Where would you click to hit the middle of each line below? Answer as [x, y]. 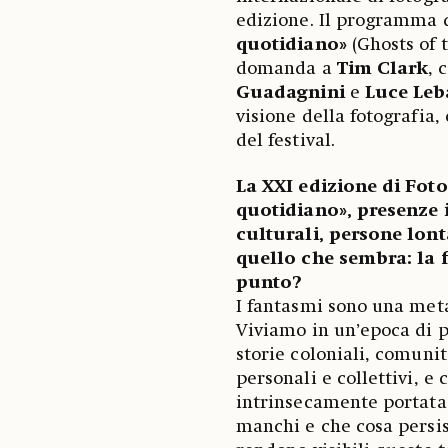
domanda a [283, 69]
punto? [271, 283]
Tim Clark [380, 69]
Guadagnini [290, 93]
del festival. [287, 141]
